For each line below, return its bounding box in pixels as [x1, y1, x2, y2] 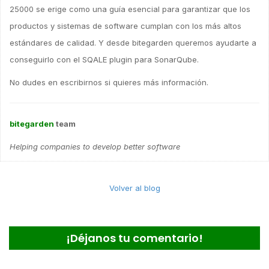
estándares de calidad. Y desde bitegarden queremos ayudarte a [10, 38, 256, 47]
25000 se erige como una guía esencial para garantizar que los [10, 4, 250, 14]
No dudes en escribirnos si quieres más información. [10, 77, 208, 87]
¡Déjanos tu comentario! [66, 231, 203, 246]
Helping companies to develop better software [10, 142, 180, 151]
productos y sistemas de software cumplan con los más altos [10, 21, 241, 31]
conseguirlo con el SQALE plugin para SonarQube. [10, 55, 199, 64]
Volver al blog [109, 183, 160, 193]
